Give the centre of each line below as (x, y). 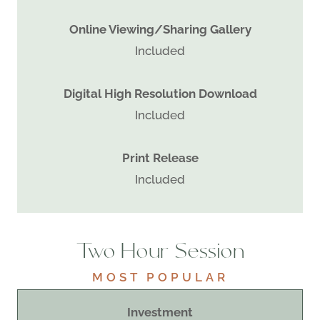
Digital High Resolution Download (160, 93)
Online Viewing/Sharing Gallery (160, 29)
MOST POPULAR (160, 277)
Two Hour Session (160, 253)
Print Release (160, 157)
